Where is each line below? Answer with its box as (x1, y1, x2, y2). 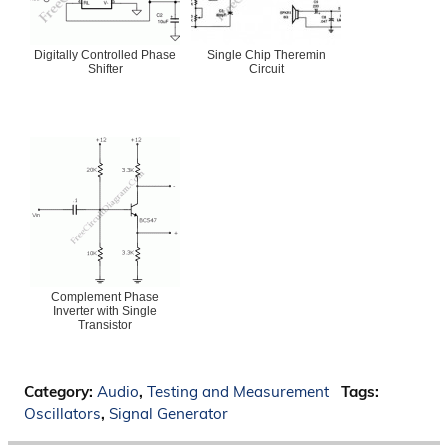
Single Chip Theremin (206, 47, 326, 62)
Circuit (248, 61, 284, 76)
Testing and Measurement (147, 381, 329, 401)
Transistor (78, 317, 132, 332)
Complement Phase (51, 289, 159, 304)
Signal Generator (109, 403, 228, 423)
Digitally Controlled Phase (34, 47, 176, 62)
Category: (24, 381, 97, 401)
